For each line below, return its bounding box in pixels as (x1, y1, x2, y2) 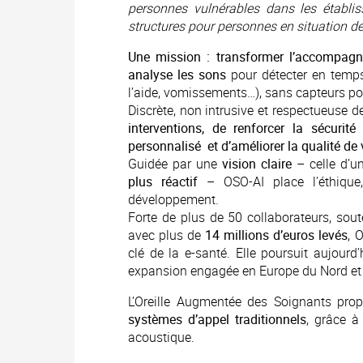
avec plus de (128, 226, 206, 244)
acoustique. (128, 328, 194, 346)
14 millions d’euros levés (205, 226, 348, 244)
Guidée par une (128, 155, 222, 173)
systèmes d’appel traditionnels (128, 310, 306, 328)
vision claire (222, 155, 292, 173)
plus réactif (128, 173, 199, 190)
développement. (128, 190, 219, 208)
